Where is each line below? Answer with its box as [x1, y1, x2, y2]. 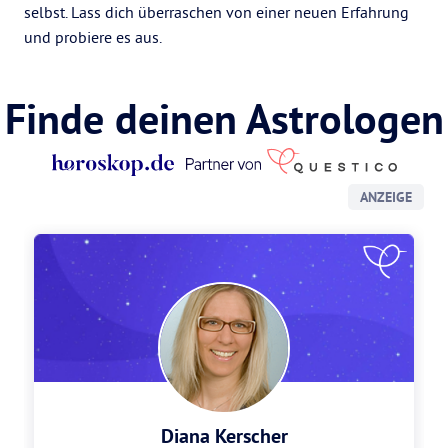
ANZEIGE [360, 188, 412, 206]
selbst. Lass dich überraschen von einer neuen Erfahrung [24, 2, 409, 22]
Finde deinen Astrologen [4, 92, 444, 146]
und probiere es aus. [24, 27, 162, 47]
